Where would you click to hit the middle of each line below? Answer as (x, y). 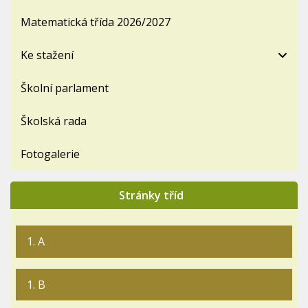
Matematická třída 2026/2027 (96, 22)
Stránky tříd (151, 196)
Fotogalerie (50, 154)
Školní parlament (65, 88)
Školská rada (54, 121)
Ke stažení (47, 55)
